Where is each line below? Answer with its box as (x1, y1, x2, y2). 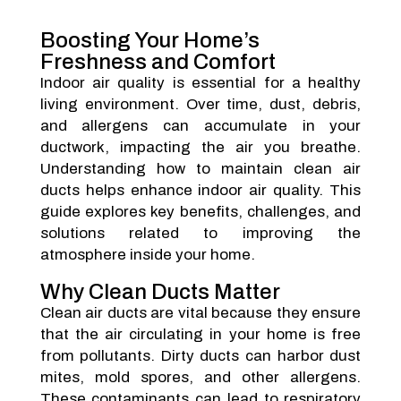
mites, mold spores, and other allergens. (39, 369, 362, 386)
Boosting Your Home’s (39, 29, 260, 52)
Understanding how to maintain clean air (39, 160, 362, 177)
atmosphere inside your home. (39, 246, 255, 263)
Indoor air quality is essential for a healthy (39, 74, 362, 91)
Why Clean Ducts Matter (39, 280, 280, 303)
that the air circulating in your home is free (39, 326, 362, 343)
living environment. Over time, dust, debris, (39, 96, 362, 113)
